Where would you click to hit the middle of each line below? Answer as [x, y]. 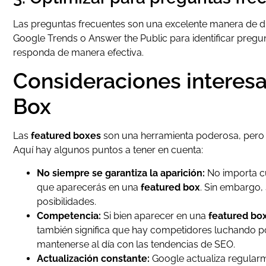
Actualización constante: [93, 258]
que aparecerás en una [89, 187]
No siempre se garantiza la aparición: [121, 173]
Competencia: [69, 216]
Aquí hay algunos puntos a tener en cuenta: [108, 150]
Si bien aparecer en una [155, 216]
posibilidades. [66, 201]
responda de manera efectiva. [78, 52]
